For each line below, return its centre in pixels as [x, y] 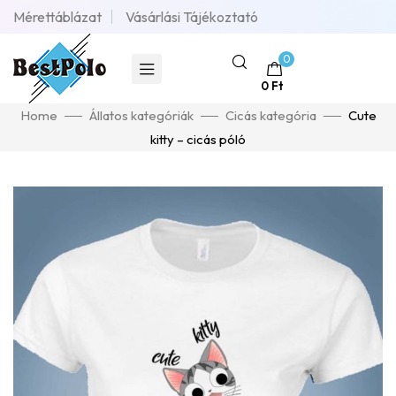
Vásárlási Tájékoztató [192, 17]
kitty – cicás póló [198, 139]
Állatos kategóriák [141, 115]
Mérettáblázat [57, 17]
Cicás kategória [270, 115]
